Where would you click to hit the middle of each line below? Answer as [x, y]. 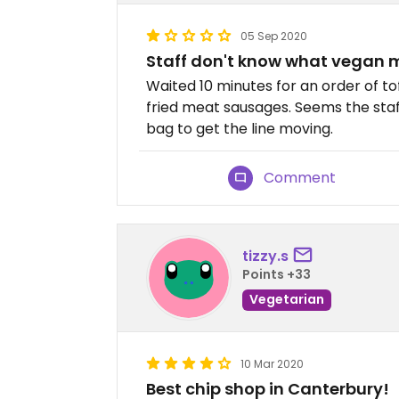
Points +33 [277, 274]
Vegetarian [287, 299]
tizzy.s [265, 256]
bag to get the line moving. [240, 129]
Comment [300, 178]
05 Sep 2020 [274, 36]
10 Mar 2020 [272, 364]
